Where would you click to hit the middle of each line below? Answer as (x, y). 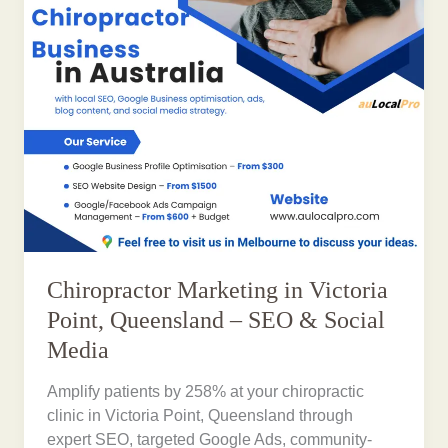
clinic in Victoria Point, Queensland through (200, 416)
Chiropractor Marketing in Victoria (218, 289)
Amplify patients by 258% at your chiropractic (206, 392)
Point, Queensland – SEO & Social (216, 319)
